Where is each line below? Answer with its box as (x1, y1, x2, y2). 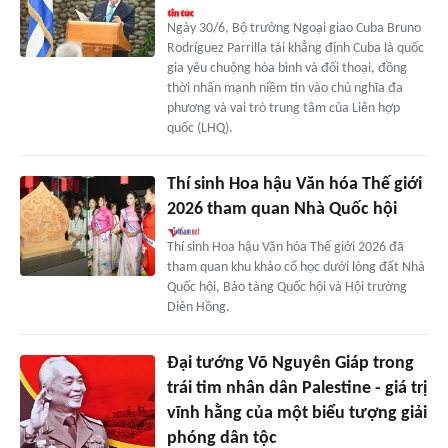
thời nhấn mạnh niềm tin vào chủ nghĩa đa (166, 80, 403, 96)
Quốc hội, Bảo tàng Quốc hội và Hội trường (166, 279, 407, 295)
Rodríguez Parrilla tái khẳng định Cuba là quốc (166, 40, 424, 56)
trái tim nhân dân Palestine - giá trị (166, 378, 427, 398)
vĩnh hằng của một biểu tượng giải (166, 403, 427, 423)
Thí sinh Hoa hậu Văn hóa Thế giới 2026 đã (166, 239, 404, 255)
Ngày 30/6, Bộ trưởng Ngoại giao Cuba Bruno (166, 20, 421, 36)
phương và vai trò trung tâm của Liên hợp (166, 100, 400, 116)
